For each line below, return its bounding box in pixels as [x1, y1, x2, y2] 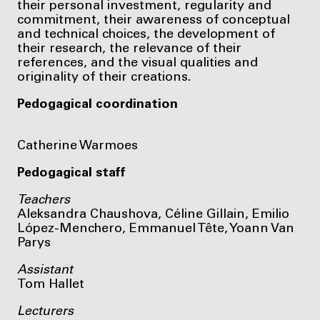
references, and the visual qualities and [17, 56, 258, 70]
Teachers [17, 194, 70, 207]
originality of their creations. [17, 71, 191, 84]
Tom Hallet [17, 278, 84, 291]
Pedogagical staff [17, 166, 126, 180]
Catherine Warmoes [17, 139, 138, 153]
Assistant [17, 264, 73, 277]
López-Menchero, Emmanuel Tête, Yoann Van [17, 222, 294, 236]
